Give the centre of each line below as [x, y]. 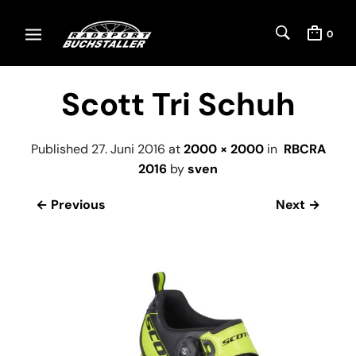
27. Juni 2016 [128, 149]
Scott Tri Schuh [178, 104]
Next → [298, 204]
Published [61, 149]
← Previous [71, 204]
